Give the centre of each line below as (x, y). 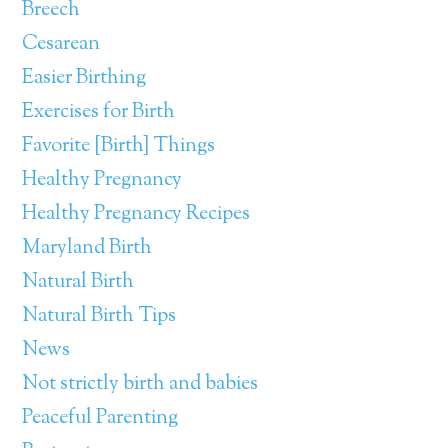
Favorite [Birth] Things (119, 146)
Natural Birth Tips (99, 316)
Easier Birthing (84, 78)
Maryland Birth (87, 248)
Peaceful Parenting (100, 418)
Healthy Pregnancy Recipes (136, 214)
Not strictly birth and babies (140, 384)
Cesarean (61, 44)
